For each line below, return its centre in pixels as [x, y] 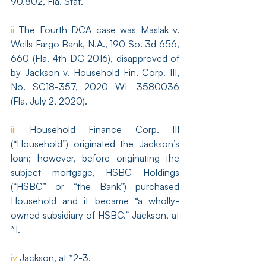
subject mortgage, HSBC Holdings [95, 172]
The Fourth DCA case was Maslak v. [97, 30]
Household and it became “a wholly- [95, 201]
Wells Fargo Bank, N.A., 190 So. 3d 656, [95, 44]
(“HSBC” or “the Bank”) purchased [95, 186]
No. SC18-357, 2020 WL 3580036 [95, 87]
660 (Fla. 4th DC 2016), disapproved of [95, 58]
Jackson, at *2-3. [54, 258]
